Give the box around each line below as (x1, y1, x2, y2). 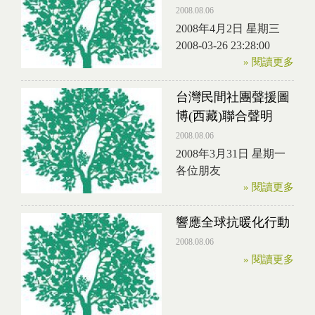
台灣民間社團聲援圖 (176, 90, 290, 104)
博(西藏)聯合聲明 (176, 109, 273, 123)
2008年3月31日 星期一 (176, 148, 285, 160)
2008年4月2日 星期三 (176, 22, 280, 34)
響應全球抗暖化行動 (176, 215, 290, 229)
